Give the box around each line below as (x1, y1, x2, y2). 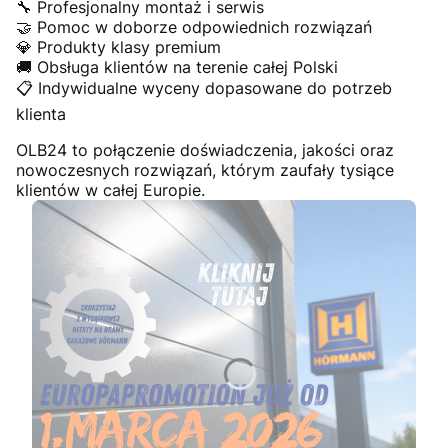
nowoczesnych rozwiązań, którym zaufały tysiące (16, 160, 394, 181)
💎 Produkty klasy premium (16, 37, 221, 58)
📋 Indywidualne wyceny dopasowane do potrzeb (16, 78, 392, 99)
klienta (16, 104, 66, 125)
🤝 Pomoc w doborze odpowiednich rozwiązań (16, 17, 372, 38)
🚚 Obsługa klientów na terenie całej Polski (16, 57, 338, 78)
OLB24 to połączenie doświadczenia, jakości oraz (16, 140, 394, 161)
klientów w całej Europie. (16, 180, 205, 201)
